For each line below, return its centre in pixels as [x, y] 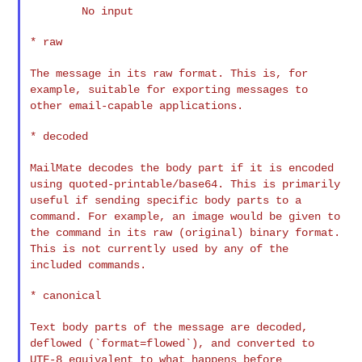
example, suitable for [101, 89]
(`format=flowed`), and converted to [202, 343]
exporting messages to [240, 89]
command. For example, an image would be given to [185, 216]
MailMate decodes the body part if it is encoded [182, 168]
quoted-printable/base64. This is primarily [205, 184]
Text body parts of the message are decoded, [169, 327]
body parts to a [253, 200]
